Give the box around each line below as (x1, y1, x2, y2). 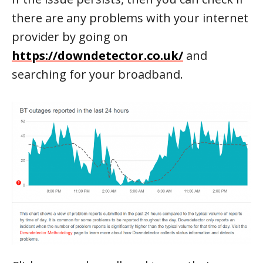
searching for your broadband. (12, 66, 183, 82)
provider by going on (12, 28, 128, 45)
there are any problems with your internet (12, 9, 248, 26)
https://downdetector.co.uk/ (12, 47, 183, 63)
